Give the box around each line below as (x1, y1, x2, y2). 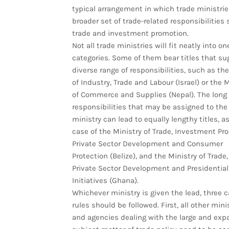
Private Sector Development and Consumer (72, 139, 223, 148)
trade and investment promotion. (72, 28, 189, 38)
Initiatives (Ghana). (72, 175, 139, 185)
